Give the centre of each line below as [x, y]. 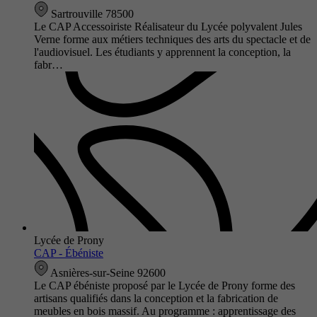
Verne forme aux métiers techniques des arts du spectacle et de [172, 39]
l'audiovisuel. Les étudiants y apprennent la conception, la [162, 52]
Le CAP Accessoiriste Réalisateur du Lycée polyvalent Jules [168, 26]
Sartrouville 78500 [91, 13]
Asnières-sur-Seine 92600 [107, 272]
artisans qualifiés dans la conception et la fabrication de [156, 298]
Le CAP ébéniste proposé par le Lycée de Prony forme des [165, 285]
